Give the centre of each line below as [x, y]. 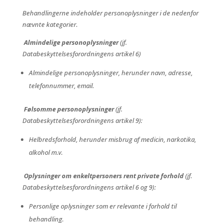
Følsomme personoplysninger [69, 109]
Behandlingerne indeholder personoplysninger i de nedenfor [110, 13]
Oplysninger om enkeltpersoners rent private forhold [104, 176]
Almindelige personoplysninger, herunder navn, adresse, [111, 73]
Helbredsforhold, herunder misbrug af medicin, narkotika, [112, 139]
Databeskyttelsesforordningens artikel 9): [82, 120]
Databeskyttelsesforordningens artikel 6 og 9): [89, 187]
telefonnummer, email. [61, 86]
